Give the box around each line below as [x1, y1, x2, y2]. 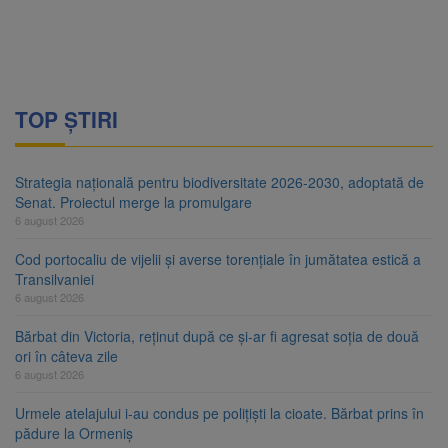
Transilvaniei [15, 269, 94, 290]
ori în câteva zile [15, 346, 118, 367]
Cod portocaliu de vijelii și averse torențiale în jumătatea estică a [15, 249, 421, 270]
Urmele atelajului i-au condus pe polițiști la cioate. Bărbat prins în [15, 403, 424, 424]
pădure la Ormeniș [15, 423, 133, 444]
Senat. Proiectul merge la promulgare [15, 192, 252, 213]
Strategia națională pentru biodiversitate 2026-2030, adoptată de [15, 172, 424, 193]
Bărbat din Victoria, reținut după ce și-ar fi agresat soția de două [15, 326, 419, 347]
